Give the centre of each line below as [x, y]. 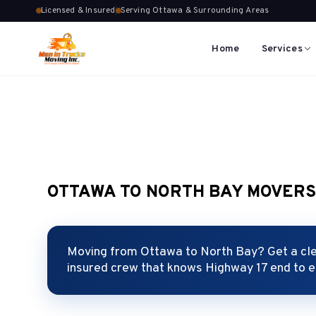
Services [282, 49]
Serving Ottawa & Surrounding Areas [195, 11]
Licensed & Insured [78, 11]
